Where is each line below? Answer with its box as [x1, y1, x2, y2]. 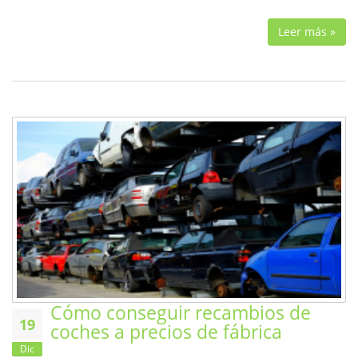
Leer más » [278, 24, 336, 40]
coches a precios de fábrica [50, 318, 282, 344]
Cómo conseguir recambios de [50, 299, 311, 325]
